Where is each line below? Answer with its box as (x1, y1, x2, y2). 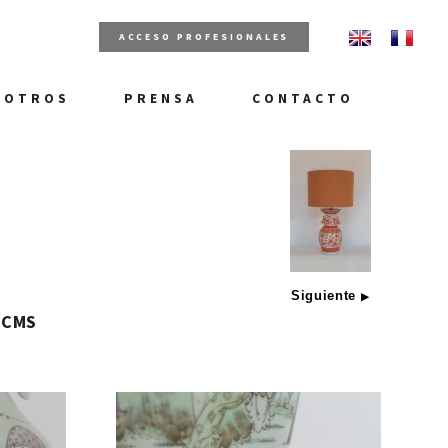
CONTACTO (251, 90, 355, 107)
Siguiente (290, 288, 361, 303)
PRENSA (124, 90, 199, 107)
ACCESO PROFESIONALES (118, 30, 290, 43)
